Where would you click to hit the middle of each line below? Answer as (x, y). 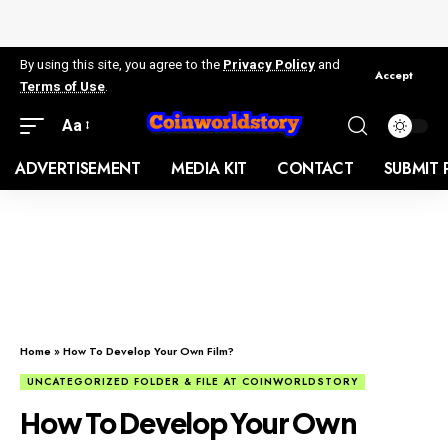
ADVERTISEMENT (78, 168)
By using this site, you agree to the (121, 64)
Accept (394, 75)
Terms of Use (62, 86)
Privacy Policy (269, 64)
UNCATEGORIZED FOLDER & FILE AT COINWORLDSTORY (192, 381)
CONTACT (315, 168)
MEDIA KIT (208, 168)
